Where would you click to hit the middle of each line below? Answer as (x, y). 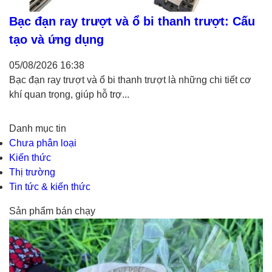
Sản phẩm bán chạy (52, 211)
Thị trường (32, 172)
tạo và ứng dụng (56, 39)
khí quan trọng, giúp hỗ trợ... (69, 94)
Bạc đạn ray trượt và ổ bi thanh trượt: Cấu (132, 21)
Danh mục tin (38, 128)
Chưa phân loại (43, 143)
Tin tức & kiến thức (50, 186)
